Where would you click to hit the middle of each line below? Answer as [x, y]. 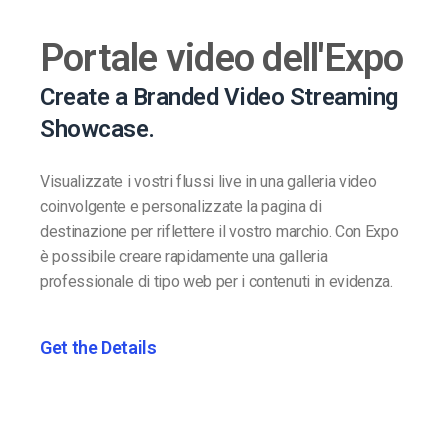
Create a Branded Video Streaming [219, 97]
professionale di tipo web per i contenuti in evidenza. [216, 282]
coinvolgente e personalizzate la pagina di [181, 207]
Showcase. [97, 129]
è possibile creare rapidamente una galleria [184, 257]
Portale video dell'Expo [222, 58]
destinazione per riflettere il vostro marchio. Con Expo [219, 232]
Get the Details [98, 348]
